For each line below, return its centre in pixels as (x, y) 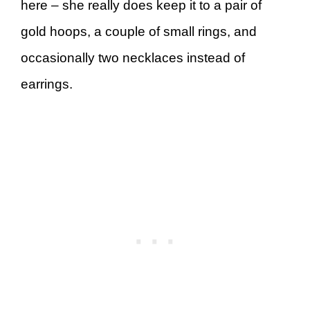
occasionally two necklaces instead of (133, 58)
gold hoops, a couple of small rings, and (139, 31)
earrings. (48, 84)
